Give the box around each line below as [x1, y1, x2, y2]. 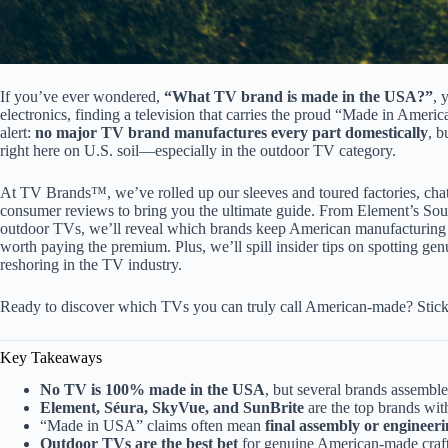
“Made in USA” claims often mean [40, 417, 265, 435]
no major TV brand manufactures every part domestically [35, 123, 428, 141]
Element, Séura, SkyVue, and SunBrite [40, 399, 304, 417]
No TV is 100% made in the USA [40, 381, 265, 399]
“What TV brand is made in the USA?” [164, 87, 433, 105]
